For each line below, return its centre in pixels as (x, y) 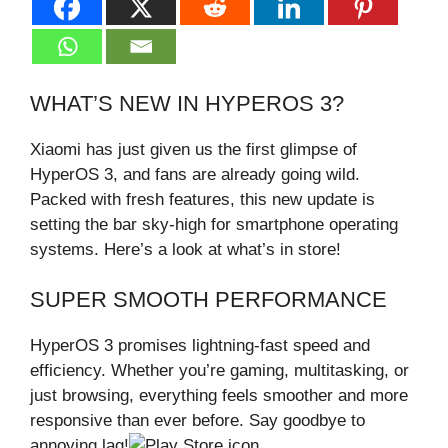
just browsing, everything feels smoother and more (219, 396)
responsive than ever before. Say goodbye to (197, 421)
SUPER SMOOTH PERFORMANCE (208, 300)
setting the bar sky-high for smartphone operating (214, 224)
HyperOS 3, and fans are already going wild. (195, 174)
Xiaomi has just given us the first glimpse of (193, 149)
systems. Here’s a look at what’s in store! (185, 249)
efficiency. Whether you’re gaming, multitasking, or (219, 371)
